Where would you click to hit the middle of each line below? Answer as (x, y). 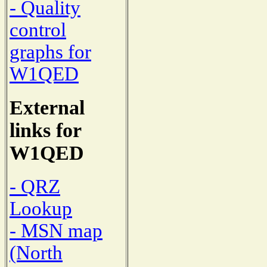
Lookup (41, 208)
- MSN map (56, 230)
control (38, 30)
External (47, 108)
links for (45, 131)
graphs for (50, 52)
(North (36, 252)
